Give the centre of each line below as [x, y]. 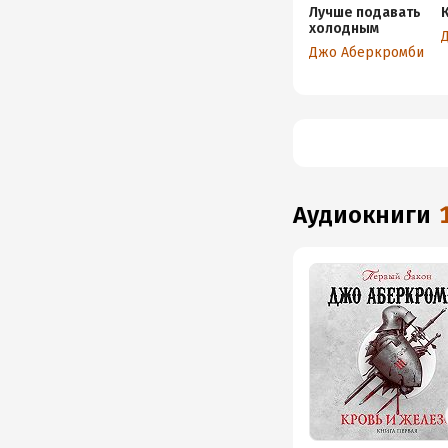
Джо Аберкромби [367, 52]
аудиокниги [369, 215]
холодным [344, 28]
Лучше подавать [365, 12]
